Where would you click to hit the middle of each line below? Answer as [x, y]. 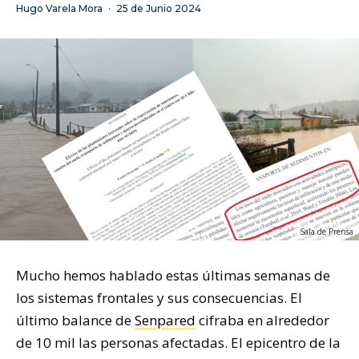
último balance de [75, 321]
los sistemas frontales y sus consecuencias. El [159, 298]
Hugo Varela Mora [59, 9]
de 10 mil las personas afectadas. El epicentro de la [178, 343]
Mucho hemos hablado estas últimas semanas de [173, 276]
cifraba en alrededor [262, 321]
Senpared [165, 321]
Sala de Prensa [327, 232]
